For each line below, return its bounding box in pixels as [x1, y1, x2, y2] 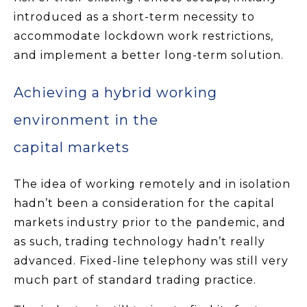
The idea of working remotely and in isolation [14, 177, 291, 191]
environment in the [14, 112, 158, 129]
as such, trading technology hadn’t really [14, 235, 265, 249]
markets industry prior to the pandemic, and [14, 216, 286, 230]
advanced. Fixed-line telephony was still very [14, 254, 288, 268]
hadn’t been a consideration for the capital [14, 197, 275, 210]
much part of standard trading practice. [14, 273, 260, 287]
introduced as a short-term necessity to [14, 10, 255, 24]
